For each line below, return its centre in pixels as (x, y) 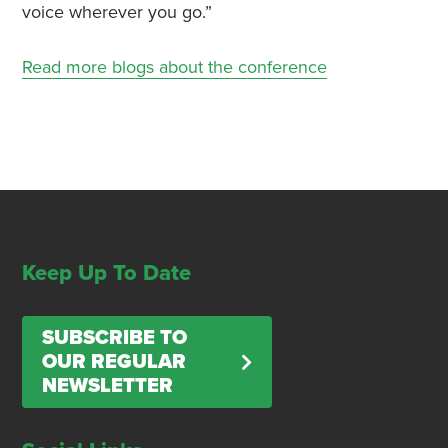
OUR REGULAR (113, 362)
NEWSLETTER (107, 386)
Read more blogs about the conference (174, 67)
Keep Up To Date (106, 273)
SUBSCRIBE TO (114, 338)
